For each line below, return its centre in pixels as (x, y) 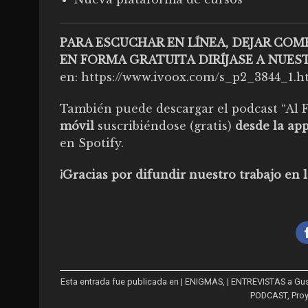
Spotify (100, 143)
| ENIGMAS (202, 281)
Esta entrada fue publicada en (121, 281)
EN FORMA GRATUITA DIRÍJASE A (164, 59)
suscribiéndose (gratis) (165, 125)
